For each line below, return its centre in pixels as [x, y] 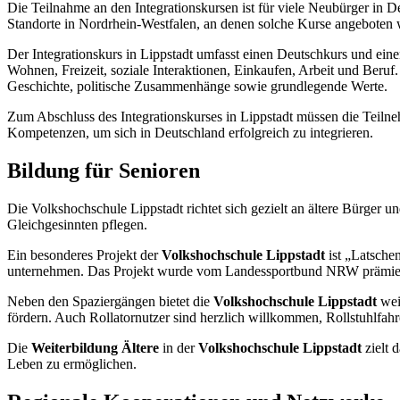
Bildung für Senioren [104, 170]
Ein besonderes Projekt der [84, 254]
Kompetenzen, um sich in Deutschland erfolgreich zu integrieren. [190, 132]
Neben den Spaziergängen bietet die [110, 301]
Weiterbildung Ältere [95, 347]
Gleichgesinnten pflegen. [77, 224]
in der [179, 347]
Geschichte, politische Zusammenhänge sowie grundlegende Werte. [197, 86]
